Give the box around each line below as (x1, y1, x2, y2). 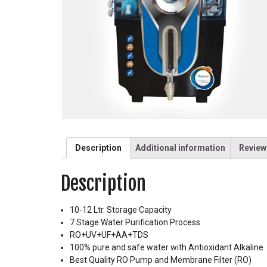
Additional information (135, 142, 225, 153)
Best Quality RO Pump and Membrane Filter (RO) (70, 255, 252, 265)
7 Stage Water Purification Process (70, 218, 200, 228)
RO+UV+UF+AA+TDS (70, 230, 148, 240)
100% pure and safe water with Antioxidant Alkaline (70, 243, 263, 253)
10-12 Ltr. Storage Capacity (70, 205, 172, 215)
